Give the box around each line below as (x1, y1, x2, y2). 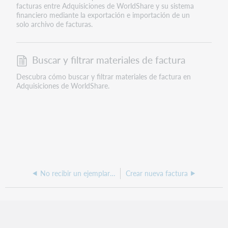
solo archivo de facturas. (16, 18, 93, 29)
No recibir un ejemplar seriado (110, 168, 116, 179)
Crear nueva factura (125, 168, 188, 179)
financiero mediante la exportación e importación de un (16, 9, 190, 20)
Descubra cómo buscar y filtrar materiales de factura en (16, 71, 191, 81)
